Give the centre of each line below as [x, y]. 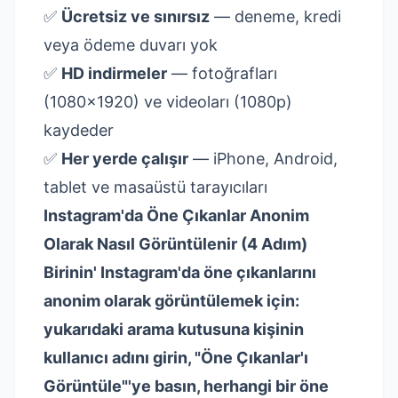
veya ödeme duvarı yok [131, 45]
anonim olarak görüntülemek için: [171, 301]
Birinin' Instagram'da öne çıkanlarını [180, 272]
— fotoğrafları [222, 73]
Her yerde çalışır [125, 159]
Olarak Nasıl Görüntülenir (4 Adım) [175, 244]
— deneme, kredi [275, 16]
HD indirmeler [114, 73]
